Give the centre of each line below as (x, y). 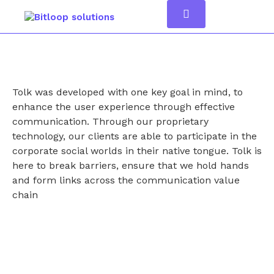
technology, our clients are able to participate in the (135, 136)
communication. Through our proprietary (110, 121)
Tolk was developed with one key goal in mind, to (128, 92)
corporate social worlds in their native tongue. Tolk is (137, 151)
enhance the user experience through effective (124, 107)
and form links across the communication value (126, 180)
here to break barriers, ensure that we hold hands (131, 165)
